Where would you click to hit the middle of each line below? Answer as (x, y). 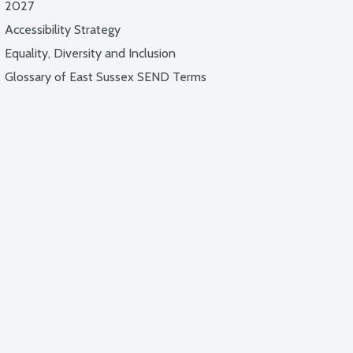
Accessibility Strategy (63, 30)
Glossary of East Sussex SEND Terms (106, 77)
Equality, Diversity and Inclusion (90, 53)
